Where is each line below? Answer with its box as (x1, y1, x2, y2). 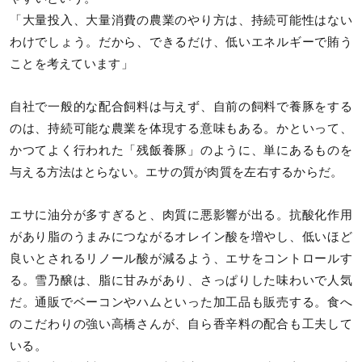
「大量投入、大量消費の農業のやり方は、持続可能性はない (10, 13, 352, 27)
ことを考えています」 (10, 57, 133, 70)
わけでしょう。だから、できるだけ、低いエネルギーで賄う (10, 35, 352, 48)
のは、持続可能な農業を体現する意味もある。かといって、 (10, 121, 352, 135)
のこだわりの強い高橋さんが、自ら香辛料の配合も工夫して (10, 317, 352, 330)
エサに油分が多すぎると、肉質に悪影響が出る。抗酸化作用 (10, 208, 352, 221)
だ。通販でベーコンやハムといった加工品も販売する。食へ (10, 295, 352, 309)
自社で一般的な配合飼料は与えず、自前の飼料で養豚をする (10, 99, 352, 113)
